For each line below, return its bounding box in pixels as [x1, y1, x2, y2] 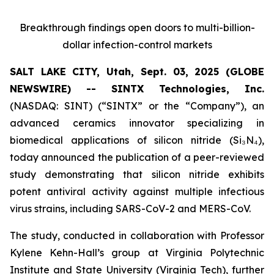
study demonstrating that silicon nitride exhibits [10, 168, 264, 180]
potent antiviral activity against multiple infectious [10, 185, 264, 198]
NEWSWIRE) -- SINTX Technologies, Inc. [10, 83, 264, 95]
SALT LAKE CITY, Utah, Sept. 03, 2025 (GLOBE [10, 65, 264, 78]
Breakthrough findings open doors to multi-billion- [19, 21, 255, 34]
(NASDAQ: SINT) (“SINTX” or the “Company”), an [10, 100, 264, 112]
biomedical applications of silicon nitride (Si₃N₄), [10, 134, 264, 146]
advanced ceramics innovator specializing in [10, 117, 264, 129]
